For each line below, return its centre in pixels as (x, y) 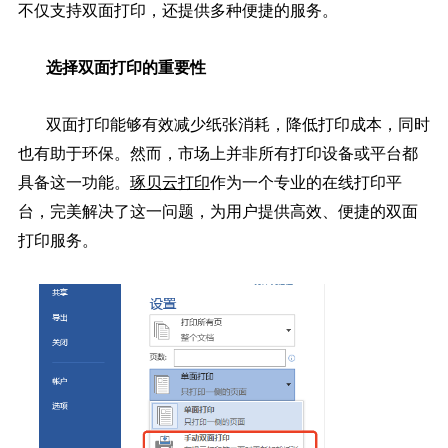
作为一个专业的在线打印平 (305, 182)
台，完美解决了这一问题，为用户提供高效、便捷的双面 (217, 211)
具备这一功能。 (73, 182)
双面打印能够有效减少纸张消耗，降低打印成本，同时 (237, 124)
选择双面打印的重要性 (125, 67)
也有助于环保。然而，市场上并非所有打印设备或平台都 (217, 153)
